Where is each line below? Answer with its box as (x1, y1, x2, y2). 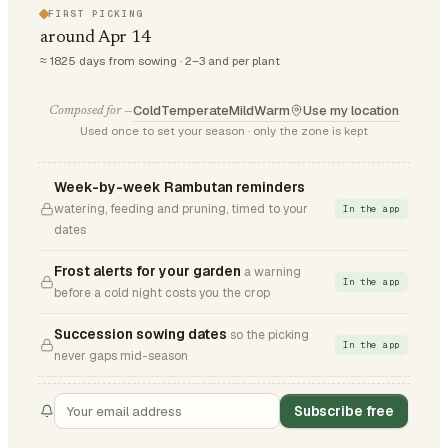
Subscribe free (293, 402, 394, 420)
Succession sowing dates (54, 325, 227, 343)
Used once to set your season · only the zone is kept (80, 123, 368, 138)
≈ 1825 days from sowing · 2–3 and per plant (40, 53, 280, 68)
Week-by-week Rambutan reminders (54, 178, 305, 196)
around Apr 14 (40, 29, 151, 47)
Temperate (161, 102, 229, 119)
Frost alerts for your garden (54, 262, 241, 280)
